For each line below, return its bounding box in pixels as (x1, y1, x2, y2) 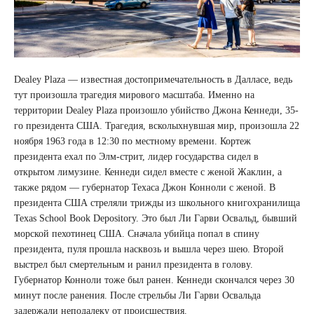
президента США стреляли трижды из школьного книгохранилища (14, 198, 300, 208)
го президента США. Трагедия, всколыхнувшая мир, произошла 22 (14, 121, 299, 131)
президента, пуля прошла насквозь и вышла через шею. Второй (14, 244, 284, 254)
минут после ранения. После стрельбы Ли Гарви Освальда (14, 290, 261, 301)
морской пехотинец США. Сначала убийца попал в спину (14, 228, 259, 239)
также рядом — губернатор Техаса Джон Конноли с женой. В (14, 182, 275, 193)
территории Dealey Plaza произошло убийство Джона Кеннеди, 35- (14, 105, 299, 116)
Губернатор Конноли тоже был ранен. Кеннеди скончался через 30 (14, 275, 294, 285)
